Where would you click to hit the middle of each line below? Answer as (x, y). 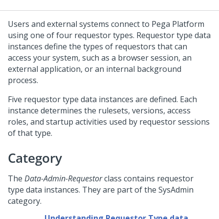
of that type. (30, 133)
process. (23, 80)
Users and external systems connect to (80, 24)
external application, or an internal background (95, 69)
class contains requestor (148, 178)
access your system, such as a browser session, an (100, 58)
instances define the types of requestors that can (98, 46)
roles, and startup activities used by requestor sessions (109, 122)
